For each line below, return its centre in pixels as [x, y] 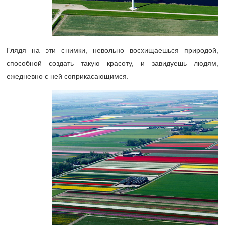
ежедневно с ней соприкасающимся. [68, 76]
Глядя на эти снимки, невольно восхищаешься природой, [113, 50]
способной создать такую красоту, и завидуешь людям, [113, 63]
